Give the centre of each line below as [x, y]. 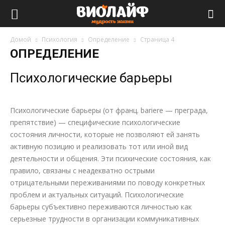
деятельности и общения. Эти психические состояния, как [110, 158]
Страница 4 [157, 39]
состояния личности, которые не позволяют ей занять [105, 134]
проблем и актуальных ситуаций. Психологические [97, 195]
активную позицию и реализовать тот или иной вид [99, 146]
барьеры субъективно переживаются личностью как [101, 207]
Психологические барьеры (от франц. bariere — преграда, [109, 110]
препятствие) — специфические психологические [95, 122]
